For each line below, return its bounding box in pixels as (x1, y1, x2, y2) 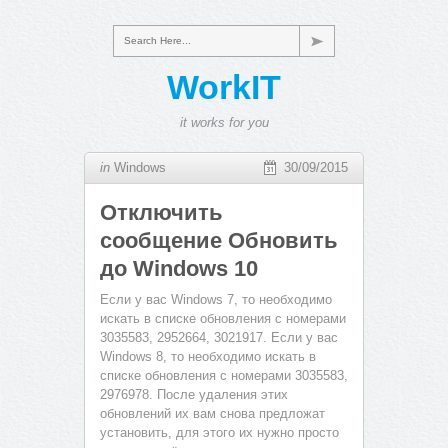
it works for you (179, 115, 269, 130)
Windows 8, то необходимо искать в (100, 349, 316, 364)
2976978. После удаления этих (100, 387, 288, 402)
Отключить (100, 200, 223, 225)
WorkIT (167, 68, 281, 106)
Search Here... (124, 35, 191, 46)
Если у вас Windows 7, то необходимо (100, 292, 332, 307)
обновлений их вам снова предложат (100, 406, 325, 421)
